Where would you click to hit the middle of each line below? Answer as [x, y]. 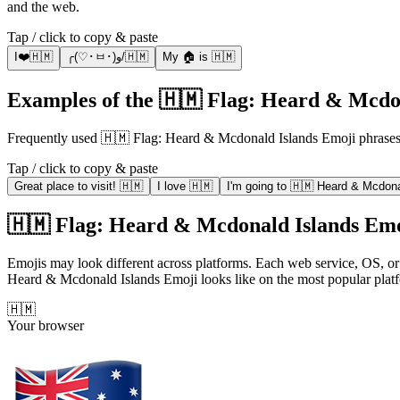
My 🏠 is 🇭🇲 [199, 57]
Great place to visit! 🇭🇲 [79, 187]
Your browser [46, 325]
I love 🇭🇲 [185, 187]
